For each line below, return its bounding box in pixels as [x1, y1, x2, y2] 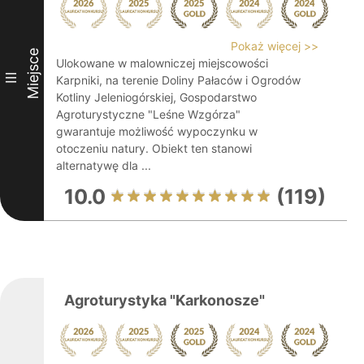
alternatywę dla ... [56, 158, 151, 172]
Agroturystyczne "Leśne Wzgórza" [56, 107, 240, 121]
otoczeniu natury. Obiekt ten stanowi [56, 141, 252, 155]
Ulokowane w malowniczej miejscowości [56, 56, 268, 70]
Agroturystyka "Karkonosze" [64, 292, 265, 309]
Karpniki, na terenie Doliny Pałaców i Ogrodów [56, 73, 301, 87]
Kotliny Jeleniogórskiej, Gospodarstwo [56, 90, 257, 104]
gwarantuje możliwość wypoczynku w [56, 124, 258, 138]
